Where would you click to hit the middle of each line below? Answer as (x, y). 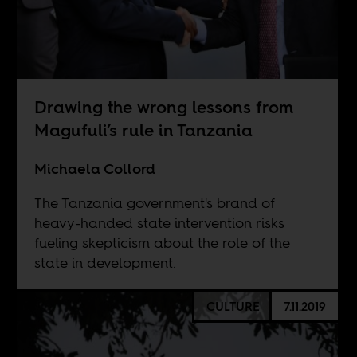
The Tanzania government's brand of (154, 202)
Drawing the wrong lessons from (163, 107)
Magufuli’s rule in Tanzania (143, 130)
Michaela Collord (94, 168)
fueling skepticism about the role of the (162, 242)
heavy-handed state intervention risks (159, 222)
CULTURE (233, 306)
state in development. (105, 262)
